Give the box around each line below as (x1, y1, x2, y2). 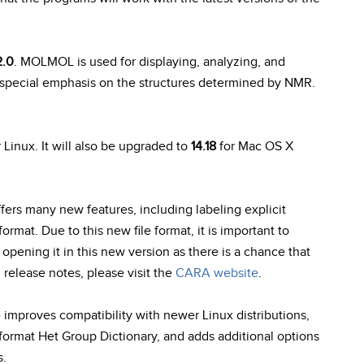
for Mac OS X (216, 139, 293, 154)
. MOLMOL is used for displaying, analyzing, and (14, 54, 285, 70)
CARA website (175, 266, 258, 281)
